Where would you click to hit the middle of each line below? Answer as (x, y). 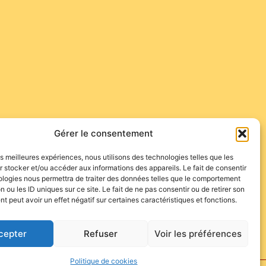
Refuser (101, 233)
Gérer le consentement (104, 133)
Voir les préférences (198, 233)
